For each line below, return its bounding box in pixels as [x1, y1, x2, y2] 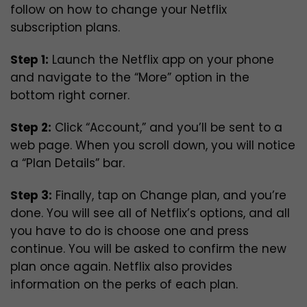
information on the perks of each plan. [10, 276, 238, 293]
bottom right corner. [10, 87, 130, 104]
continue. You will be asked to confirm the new [10, 241, 286, 258]
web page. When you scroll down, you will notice [10, 137, 295, 154]
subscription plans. [10, 19, 120, 36]
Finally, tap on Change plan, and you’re [52, 187, 286, 204]
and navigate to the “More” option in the [10, 69, 249, 86]
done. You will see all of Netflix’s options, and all [10, 205, 290, 222]
